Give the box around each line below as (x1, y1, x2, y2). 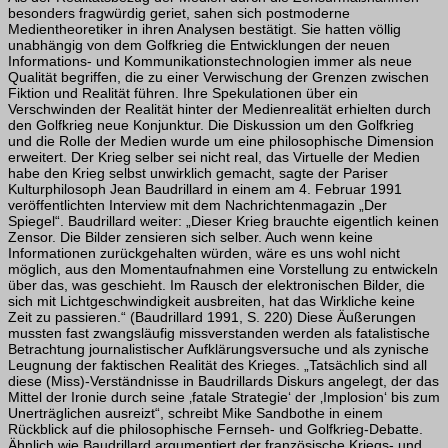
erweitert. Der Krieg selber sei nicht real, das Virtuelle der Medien (8, 149, 420, 166)
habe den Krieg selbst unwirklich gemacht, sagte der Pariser (8, 165, 388, 182)
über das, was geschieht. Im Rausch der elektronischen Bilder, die (8, 277, 425, 294)
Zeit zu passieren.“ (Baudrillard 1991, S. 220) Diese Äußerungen (8, 309, 416, 326)
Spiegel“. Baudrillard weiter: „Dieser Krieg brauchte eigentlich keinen (8, 213, 439, 230)
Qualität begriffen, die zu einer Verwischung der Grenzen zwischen (8, 69, 429, 86)
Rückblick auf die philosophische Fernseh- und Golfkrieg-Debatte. (8, 421, 423, 438)
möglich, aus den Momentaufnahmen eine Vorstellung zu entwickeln (8, 261, 438, 278)
